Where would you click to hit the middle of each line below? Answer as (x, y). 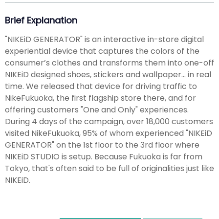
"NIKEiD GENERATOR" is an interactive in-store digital (104, 39)
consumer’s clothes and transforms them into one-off (109, 63)
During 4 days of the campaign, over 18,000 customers (109, 121)
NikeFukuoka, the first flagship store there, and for (100, 98)
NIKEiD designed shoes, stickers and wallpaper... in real (108, 74)
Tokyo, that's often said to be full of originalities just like (109, 168)
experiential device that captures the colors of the (102, 51)
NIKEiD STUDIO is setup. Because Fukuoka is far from (104, 156)
